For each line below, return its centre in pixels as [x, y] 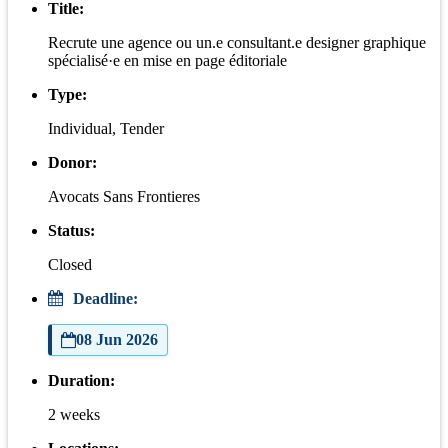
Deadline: [103, 298]
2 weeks [74, 414]
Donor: [72, 162]
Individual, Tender [106, 128]
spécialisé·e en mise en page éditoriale [167, 60]
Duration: [81, 380]
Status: [71, 230]
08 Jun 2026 [117, 339]
